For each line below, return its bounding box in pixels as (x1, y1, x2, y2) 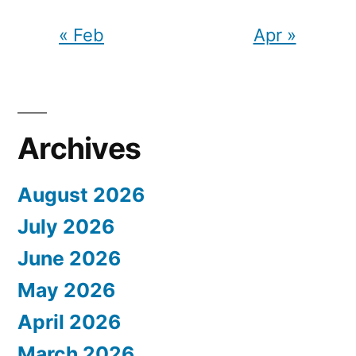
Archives (17, 130, 141, 166)
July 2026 (17, 214, 114, 238)
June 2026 (17, 246, 121, 270)
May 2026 (17, 277, 115, 302)
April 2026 (17, 309, 121, 334)
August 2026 (17, 182, 145, 207)
